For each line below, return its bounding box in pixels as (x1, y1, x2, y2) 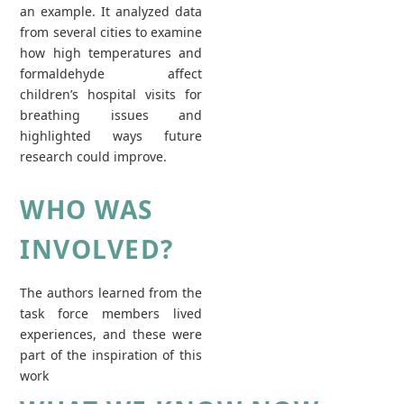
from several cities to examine (20, 23, 202, 41)
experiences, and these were (20, 326, 202, 343)
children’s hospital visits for (20, 86, 202, 103)
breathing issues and (20, 106, 202, 124)
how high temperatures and (20, 44, 202, 61)
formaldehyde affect (20, 65, 202, 82)
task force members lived (20, 305, 202, 322)
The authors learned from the (20, 284, 202, 301)
